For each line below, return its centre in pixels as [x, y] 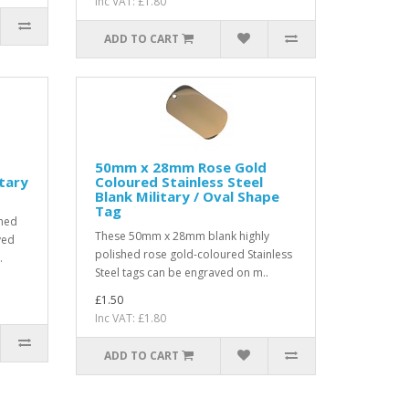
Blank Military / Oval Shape [188, 196]
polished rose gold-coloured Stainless [194, 254]
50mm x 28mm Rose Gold [181, 167]
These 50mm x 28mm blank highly [183, 236]
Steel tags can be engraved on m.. [182, 272]
